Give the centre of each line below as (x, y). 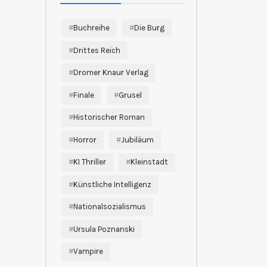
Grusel (130, 95)
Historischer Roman (109, 117)
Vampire (89, 252)
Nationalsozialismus (110, 207)
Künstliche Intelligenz (113, 184)
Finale (84, 95)
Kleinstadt (149, 162)
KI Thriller (90, 162)
